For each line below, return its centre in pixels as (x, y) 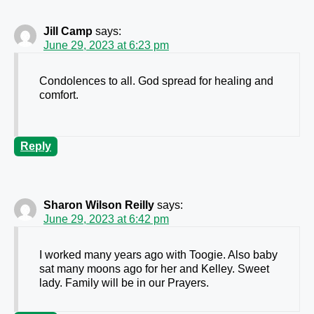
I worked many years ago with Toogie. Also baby (158, 255)
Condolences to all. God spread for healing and (156, 81)
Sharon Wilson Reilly (99, 205)
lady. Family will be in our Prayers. (124, 283)
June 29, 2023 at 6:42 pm (106, 219)
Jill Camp (68, 32)
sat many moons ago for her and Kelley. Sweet (154, 269)
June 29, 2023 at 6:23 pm (106, 46)
